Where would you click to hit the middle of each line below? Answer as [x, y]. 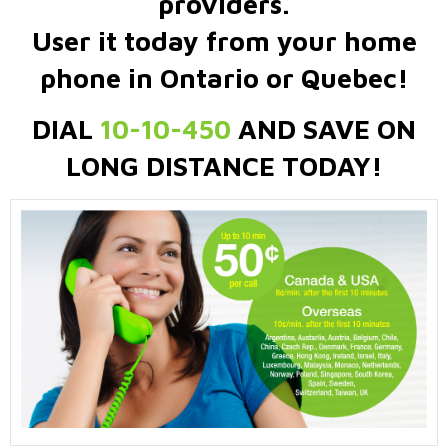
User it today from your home [224, 41]
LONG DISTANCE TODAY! [224, 166]
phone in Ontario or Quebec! [224, 78]
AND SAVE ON [323, 129]
